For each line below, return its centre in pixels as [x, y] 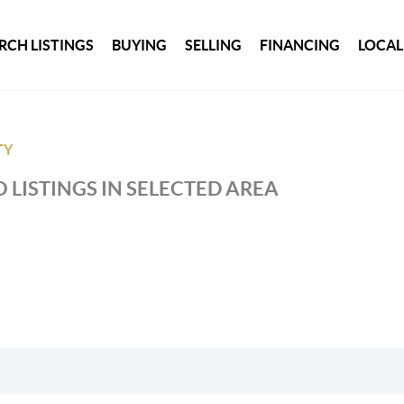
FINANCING [300, 45]
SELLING [214, 45]
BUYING [140, 45]
